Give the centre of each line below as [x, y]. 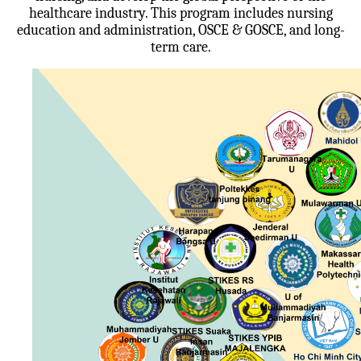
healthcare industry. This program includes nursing [180, 13]
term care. [180, 47]
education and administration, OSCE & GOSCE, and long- [180, 30]
